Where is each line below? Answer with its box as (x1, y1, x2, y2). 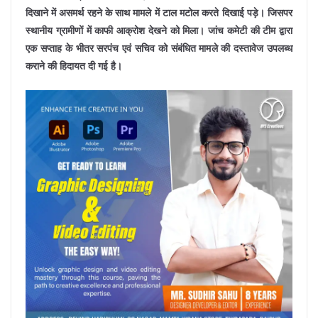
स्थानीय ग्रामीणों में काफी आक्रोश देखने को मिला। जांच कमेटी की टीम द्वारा (26, 25, 292, 36)
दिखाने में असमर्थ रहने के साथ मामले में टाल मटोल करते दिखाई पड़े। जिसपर (26, 7, 292, 18)
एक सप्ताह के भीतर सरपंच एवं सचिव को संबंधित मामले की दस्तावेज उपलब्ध (26, 43, 292, 54)
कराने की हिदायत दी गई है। (26, 60, 122, 72)
